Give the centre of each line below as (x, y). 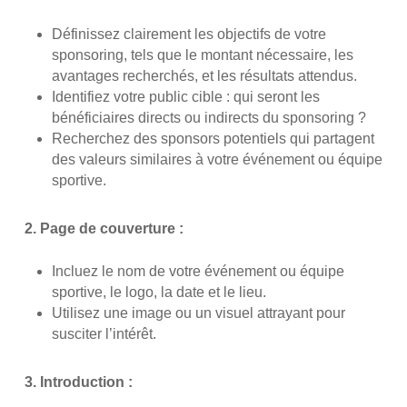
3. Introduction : (78, 382)
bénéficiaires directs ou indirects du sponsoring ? (208, 118)
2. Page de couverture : (104, 229)
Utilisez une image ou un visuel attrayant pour (198, 313)
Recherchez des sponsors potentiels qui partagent (213, 139)
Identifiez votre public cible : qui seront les (185, 97)
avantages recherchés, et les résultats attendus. (204, 76)
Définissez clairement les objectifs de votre (189, 35)
